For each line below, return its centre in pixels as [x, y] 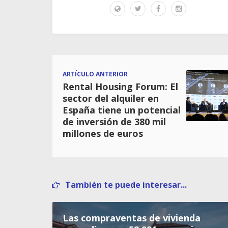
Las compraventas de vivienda [132, 218]
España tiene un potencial [122, 110]
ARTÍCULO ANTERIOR [95, 74]
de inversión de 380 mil [114, 122]
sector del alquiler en [111, 98]
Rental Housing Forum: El [120, 87]
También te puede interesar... [126, 185]
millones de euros [103, 133]
